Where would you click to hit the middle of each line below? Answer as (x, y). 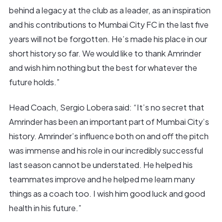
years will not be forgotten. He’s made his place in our (108, 39)
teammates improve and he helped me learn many (102, 179)
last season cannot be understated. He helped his (101, 165)
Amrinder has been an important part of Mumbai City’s (109, 121)
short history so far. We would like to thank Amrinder (105, 54)
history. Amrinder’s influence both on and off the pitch (109, 136)
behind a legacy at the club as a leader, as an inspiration (110, 10)
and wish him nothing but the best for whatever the (103, 68)
